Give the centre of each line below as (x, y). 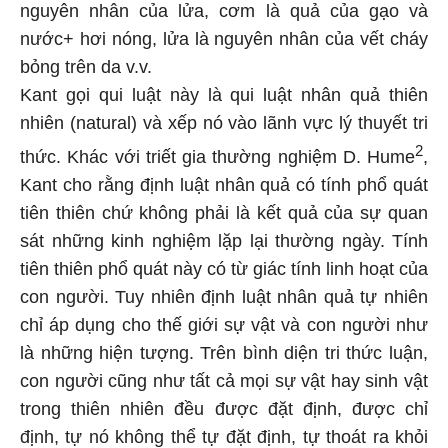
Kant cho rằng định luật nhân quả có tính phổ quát (224, 185)
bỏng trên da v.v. (86, 67)
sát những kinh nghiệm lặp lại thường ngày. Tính (224, 241)
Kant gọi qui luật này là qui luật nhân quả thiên (224, 95)
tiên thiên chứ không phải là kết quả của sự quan (224, 213)
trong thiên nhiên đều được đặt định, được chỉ (224, 409)
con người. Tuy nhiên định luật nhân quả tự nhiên (224, 297)
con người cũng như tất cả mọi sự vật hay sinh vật (224, 381)
